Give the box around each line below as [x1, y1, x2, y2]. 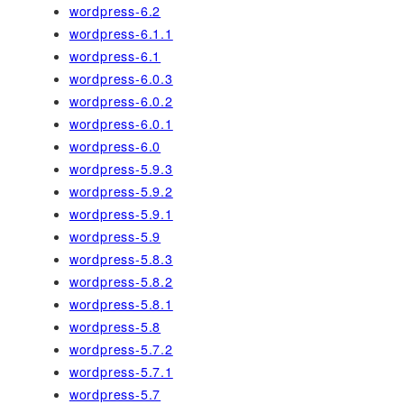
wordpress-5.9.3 [69, 160, 173, 179]
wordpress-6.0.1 [69, 115, 173, 133]
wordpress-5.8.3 [69, 250, 173, 269]
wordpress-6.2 [69, 2, 161, 21]
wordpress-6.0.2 [69, 92, 173, 111]
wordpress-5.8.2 [69, 272, 173, 291]
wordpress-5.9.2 [69, 182, 173, 201]
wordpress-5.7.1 [69, 363, 173, 381]
